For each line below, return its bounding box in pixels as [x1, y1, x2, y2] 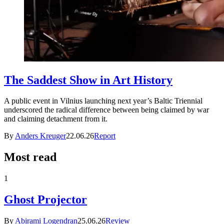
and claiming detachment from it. [4, 114, 107, 123]
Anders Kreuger [15, 131, 66, 140]
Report [94, 131, 115, 140]
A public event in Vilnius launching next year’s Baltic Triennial [4, 96, 202, 105]
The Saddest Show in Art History [4, 73, 172, 86]
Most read [4, 150, 56, 164]
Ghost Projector [4, 193, 87, 206]
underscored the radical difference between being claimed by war [4, 105, 209, 114]
